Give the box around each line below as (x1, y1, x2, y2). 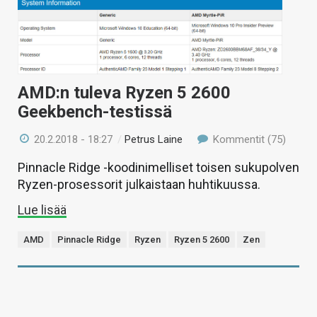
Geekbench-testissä (18, 102, 172, 122)
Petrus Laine (125, 133, 183, 146)
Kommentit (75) (209, 133, 286, 146)
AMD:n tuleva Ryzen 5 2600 (18, 83, 231, 103)
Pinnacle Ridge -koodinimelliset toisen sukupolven (18, 160, 299, 175)
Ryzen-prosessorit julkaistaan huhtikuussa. (18, 177, 260, 192)
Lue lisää (18, 202, 67, 218)
